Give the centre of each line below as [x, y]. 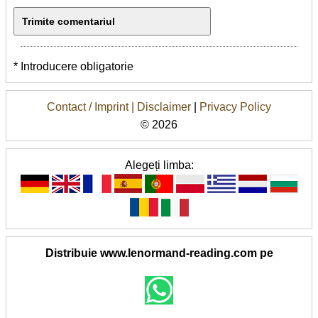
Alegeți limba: [159, 165]
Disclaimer [164, 106]
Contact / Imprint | [92, 106]
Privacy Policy [235, 106]
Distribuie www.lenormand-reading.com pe [159, 253]
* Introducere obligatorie [73, 66]
